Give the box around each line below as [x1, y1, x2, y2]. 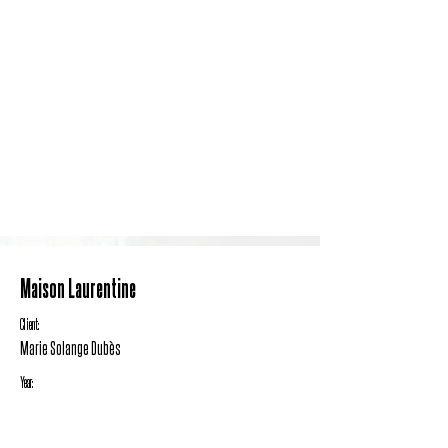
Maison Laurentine [20, 273, 136, 302]
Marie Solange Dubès [20, 336, 121, 358]
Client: [20, 315, 39, 332]
